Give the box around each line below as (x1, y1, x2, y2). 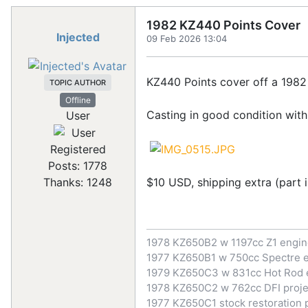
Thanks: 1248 (43, 175, 112, 190)
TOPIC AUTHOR (49, 77, 106, 87)
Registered (49, 142, 106, 157)
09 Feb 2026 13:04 (146, 33, 227, 44)
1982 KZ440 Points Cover (146, 18, 300, 32)
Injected (56, 30, 100, 44)
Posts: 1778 (48, 159, 107, 173)
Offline (65, 94, 91, 105)
